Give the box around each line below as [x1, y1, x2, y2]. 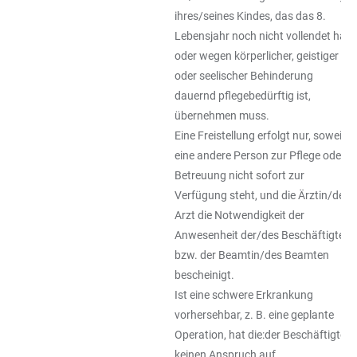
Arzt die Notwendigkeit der [175, 209, 304, 222]
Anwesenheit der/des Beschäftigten [175, 229, 351, 241]
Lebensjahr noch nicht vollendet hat [175, 29, 350, 42]
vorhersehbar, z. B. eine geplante [175, 308, 334, 321]
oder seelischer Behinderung [175, 69, 313, 82]
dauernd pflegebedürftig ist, [175, 89, 311, 102]
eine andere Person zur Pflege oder [175, 149, 345, 162]
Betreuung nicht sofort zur [175, 169, 304, 182]
